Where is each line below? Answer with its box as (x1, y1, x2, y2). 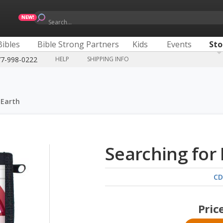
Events (167, 39, 192, 50)
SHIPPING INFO (87, 55, 129, 63)
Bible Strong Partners (37, 39, 119, 50)
